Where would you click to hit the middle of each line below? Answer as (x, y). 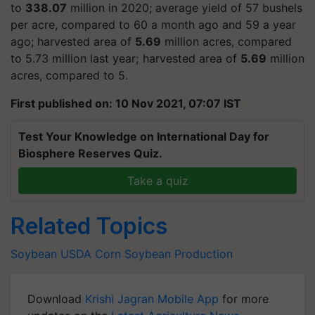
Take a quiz (157, 180)
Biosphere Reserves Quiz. (90, 153)
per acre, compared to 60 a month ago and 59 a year (153, 24)
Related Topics (89, 226)
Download (56, 298)
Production (204, 253)
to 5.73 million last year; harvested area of (126, 58)
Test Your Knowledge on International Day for (144, 136)
